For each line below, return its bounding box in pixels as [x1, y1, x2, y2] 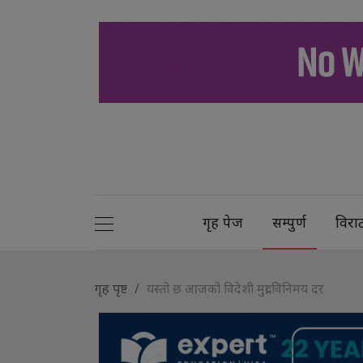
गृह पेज [203, 211, 244, 232]
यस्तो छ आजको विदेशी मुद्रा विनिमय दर [147, 279, 324, 297]
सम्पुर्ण [272, 211, 307, 232]
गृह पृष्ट [95, 279, 127, 297]
